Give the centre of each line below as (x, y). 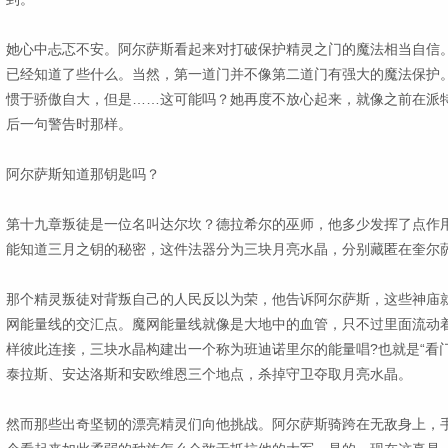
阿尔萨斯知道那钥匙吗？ (82, 174)
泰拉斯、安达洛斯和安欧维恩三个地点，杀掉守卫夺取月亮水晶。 (208, 374)
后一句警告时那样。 (68, 124)
